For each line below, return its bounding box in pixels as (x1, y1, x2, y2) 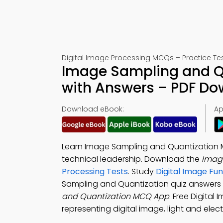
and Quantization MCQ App (62, 191, 169, 202)
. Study (128, 166, 156, 177)
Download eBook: (62, 104, 124, 114)
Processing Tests (62, 166, 128, 177)
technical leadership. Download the (62, 153, 202, 165)
